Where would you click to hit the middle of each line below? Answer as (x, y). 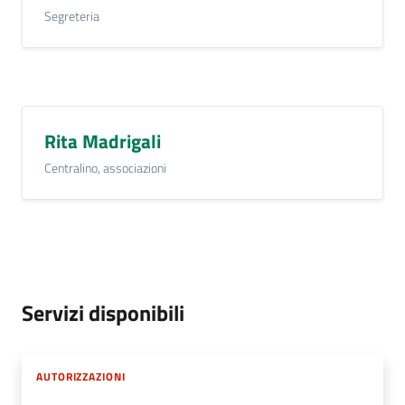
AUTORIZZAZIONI (81, 376)
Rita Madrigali (103, 141)
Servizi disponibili (103, 312)
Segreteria (72, 15)
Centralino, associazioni (105, 167)
